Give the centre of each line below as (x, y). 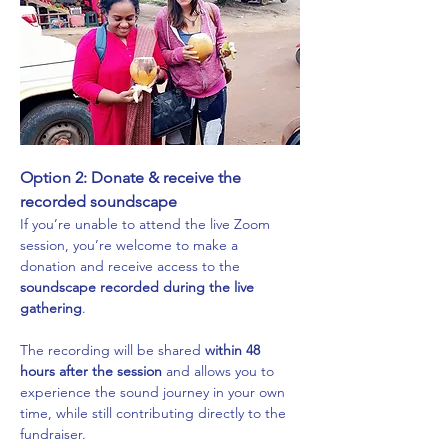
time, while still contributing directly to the (155, 412)
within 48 (234, 349)
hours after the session (91, 370)
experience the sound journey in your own (154, 391)
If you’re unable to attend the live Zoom (147, 223)
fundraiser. (53, 433)
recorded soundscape (98, 201)
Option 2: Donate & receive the (132, 177)
